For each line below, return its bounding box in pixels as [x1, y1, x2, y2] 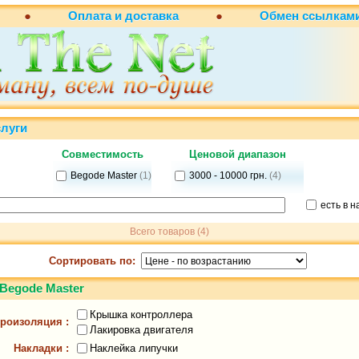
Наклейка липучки [90, 341, 178, 354]
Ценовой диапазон [189, 148, 286, 160]
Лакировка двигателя [90, 323, 193, 336]
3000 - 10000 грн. [189, 170, 269, 181]
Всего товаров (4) [130, 226, 209, 237]
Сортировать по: [49, 254, 135, 267]
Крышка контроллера [90, 308, 192, 321]
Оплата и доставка [68, 9, 179, 22]
